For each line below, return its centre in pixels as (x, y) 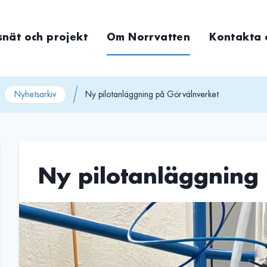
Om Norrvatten (149, 38)
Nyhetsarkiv (35, 94)
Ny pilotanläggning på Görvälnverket (152, 94)
